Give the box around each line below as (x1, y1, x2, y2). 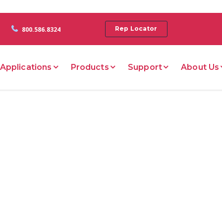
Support (128, 62, 162, 72)
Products (70, 62, 109, 72)
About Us (181, 62, 220, 72)
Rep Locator (115, 25, 158, 33)
